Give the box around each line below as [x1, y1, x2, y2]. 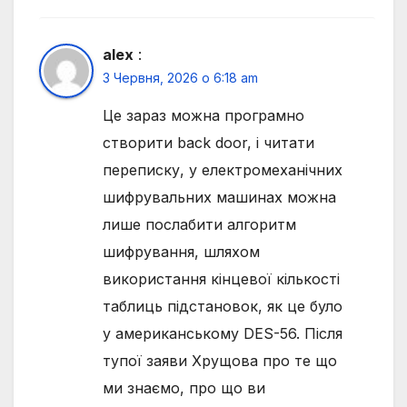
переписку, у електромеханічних [103, 161, 342, 180]
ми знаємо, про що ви [103, 379, 265, 398]
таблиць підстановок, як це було [103, 297, 342, 316]
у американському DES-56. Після [103, 324, 342, 343]
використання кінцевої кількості [103, 270, 340, 289]
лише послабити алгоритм [103, 215, 296, 234]
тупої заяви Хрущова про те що [103, 352, 337, 371]
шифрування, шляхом [103, 243, 260, 262]
